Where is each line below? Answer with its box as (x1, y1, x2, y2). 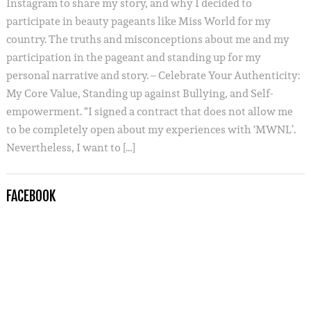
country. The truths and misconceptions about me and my (6, 30, 289, 48)
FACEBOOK (6, 187, 56, 205)
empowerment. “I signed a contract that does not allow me (6, 102, 293, 120)
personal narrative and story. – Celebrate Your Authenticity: (6, 66, 300, 84)
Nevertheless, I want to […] (6, 138, 135, 156)
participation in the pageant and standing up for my (6, 48, 261, 66)
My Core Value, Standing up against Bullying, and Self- (6, 84, 274, 102)
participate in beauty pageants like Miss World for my (6, 12, 271, 30)
